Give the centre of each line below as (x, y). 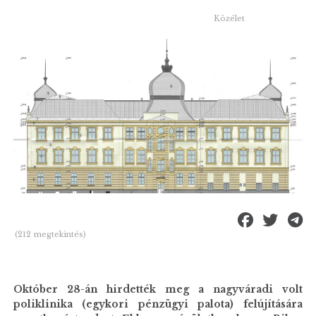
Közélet (229, 19)
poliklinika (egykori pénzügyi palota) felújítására (158, 305)
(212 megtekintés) (50, 235)
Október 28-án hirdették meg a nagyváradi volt (158, 290)
